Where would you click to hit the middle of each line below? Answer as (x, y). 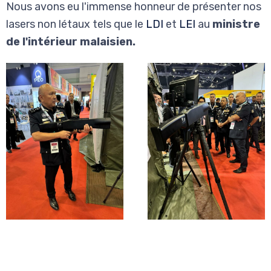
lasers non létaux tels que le (76, 24)
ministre (236, 24)
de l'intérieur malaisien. (72, 42)
